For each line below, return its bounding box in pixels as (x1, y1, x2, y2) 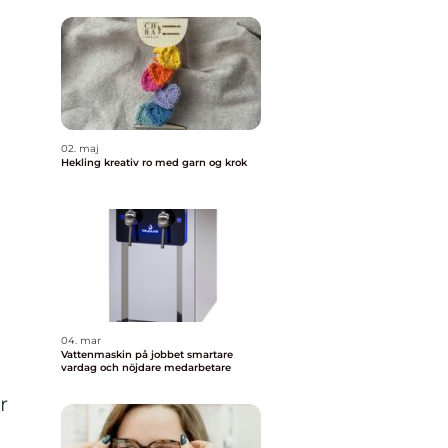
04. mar (61, 334, 101, 347)
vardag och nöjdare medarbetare (61, 361, 231, 374)
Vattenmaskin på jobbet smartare (61, 348, 187, 361)
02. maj (61, 142, 99, 155)
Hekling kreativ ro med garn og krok (104, 156, 247, 169)
